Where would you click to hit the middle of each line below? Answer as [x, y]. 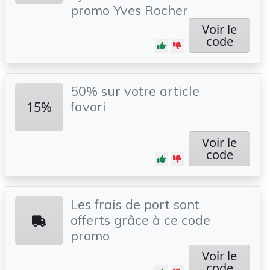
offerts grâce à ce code [140, 220]
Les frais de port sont [135, 204]
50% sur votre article [135, 91]
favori [88, 106]
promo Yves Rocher [129, 10]
